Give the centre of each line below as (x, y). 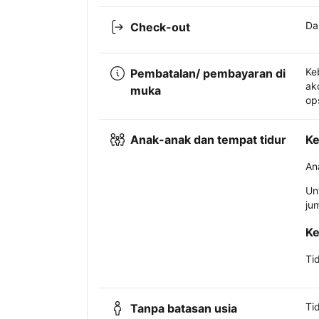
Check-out (160, 27)
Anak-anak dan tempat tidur (208, 140)
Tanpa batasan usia (184, 309)
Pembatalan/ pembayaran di (208, 74)
